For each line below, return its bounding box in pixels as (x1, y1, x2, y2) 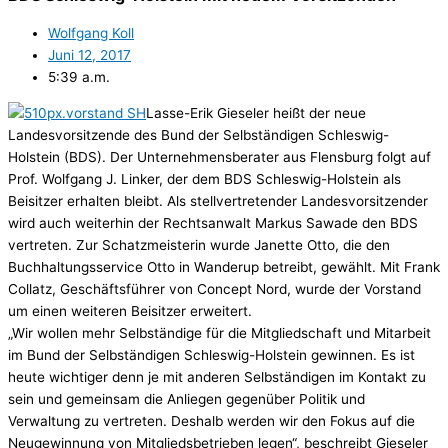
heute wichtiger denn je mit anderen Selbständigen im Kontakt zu (8, 368, 426, 385)
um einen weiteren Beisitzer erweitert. (8, 302, 252, 319)
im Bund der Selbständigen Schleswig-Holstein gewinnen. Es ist (8, 346, 415, 363)
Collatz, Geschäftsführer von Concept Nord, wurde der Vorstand (8, 280, 421, 297)
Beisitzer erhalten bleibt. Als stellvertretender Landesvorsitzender (8, 192, 428, 209)
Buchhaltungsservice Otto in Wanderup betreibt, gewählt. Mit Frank (8, 258, 440, 275)
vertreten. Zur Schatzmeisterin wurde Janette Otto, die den (8, 236, 390, 253)
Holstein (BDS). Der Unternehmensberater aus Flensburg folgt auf (8, 148, 431, 165)
